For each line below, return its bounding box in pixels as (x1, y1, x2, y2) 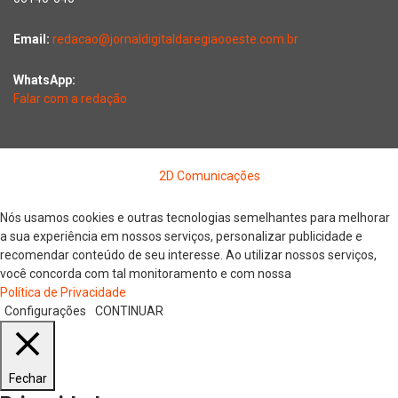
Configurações (4, 303, 86, 318)
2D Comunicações (159, 168, 260, 183)
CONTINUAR (95, 303, 163, 318)
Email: (13, 31, 52, 46)
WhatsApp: (13, 72, 76, 87)
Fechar (8, 370, 47, 386)
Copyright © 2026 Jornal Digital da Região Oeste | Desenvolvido (23, 149, 375, 164)
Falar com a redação (13, 91, 127, 106)
